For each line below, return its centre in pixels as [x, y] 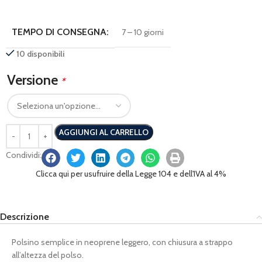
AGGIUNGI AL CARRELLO [104, 132]
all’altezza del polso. [48, 255]
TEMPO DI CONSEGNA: [60, 32]
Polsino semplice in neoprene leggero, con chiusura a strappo [122, 242]
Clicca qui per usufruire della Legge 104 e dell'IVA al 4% [131, 173]
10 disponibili [41, 54]
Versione [34, 80]
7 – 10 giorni [143, 32]
